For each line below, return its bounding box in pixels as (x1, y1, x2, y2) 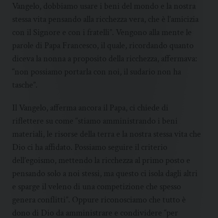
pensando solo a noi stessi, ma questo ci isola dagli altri (12, 168, 198, 180)
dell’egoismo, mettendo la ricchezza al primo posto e (12, 155, 190, 166)
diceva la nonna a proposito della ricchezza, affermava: (12, 53, 197, 65)
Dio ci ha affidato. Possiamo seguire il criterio (12, 142, 167, 153)
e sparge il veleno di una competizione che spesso (12, 181, 181, 193)
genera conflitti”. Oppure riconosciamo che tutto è (12, 194, 186, 206)
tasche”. (12, 79, 37, 91)
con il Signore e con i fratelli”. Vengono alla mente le (12, 27, 192, 38)
